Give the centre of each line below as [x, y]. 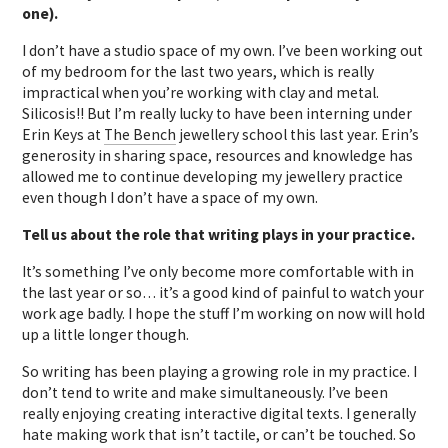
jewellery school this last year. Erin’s [298, 134]
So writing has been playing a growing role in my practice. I [220, 371]
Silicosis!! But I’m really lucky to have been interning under [217, 113]
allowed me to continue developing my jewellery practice [213, 176]
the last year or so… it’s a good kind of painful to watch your [223, 292]
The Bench [140, 134]
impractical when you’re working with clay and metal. [201, 92]
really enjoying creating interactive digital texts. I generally [219, 413]
